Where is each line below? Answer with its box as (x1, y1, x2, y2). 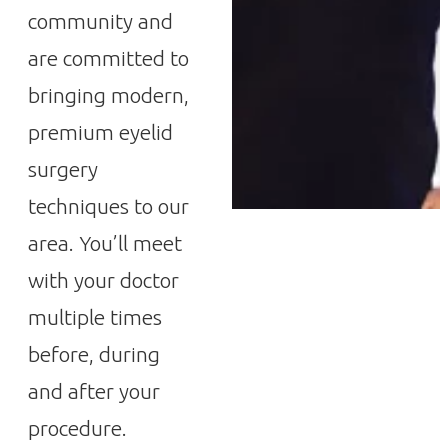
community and (28, 9, 173, 33)
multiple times (28, 305, 162, 329)
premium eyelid (28, 120, 173, 144)
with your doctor (28, 268, 179, 292)
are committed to (28, 46, 189, 70)
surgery (28, 157, 98, 181)
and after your (28, 379, 160, 403)
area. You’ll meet (28, 231, 182, 255)
